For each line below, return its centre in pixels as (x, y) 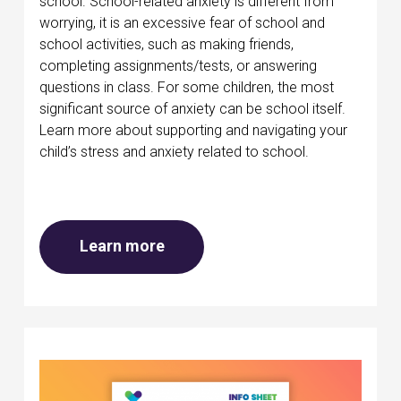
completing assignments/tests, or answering (178, 66)
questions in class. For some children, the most (187, 88)
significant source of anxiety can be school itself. (192, 109)
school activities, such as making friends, (166, 45)
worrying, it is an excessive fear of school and (182, 23)
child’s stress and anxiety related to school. (174, 152)
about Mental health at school (274, 245)
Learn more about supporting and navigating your (193, 131)
